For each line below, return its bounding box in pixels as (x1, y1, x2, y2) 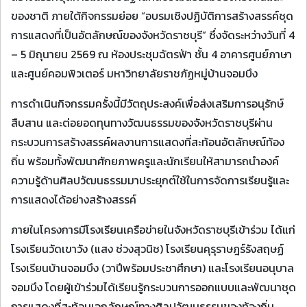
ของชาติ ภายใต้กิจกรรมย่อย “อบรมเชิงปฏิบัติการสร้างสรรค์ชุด (11, 8, 293, 24)
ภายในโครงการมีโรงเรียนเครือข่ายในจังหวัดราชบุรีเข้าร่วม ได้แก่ (11, 221, 295, 238)
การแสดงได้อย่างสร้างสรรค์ (11, 191, 136, 208)
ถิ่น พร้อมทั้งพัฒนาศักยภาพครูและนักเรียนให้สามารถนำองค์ (11, 153, 279, 169)
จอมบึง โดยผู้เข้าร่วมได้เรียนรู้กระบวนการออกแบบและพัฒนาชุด (11, 279, 296, 295)
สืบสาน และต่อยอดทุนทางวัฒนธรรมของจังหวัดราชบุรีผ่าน (11, 114, 273, 131)
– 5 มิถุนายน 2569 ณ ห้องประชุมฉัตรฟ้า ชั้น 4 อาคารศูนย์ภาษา (11, 46, 292, 62)
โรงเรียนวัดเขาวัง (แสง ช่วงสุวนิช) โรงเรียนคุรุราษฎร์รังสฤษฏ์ (11, 241, 284, 257)
